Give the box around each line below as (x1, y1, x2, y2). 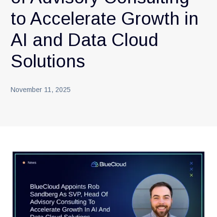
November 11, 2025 (11, 85, 71, 93)
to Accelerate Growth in (11, 8, 199, 29)
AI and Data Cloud (11, 30, 159, 50)
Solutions (11, 51, 86, 71)
